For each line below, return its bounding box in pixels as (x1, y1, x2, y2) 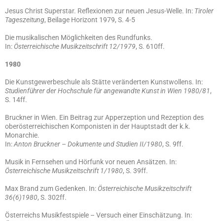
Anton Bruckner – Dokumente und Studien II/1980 (14, 140, 162, 148)
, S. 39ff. (123, 167, 148, 175)
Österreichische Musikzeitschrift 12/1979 (14, 42, 136, 50)
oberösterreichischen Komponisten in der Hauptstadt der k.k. (5, 122, 190, 130)
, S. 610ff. (136, 42, 165, 50)
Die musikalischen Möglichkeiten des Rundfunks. (5, 34, 152, 41)
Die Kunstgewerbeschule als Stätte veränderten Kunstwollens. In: (5, 78, 203, 86)
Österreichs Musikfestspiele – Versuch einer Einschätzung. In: (5, 211, 192, 219)
